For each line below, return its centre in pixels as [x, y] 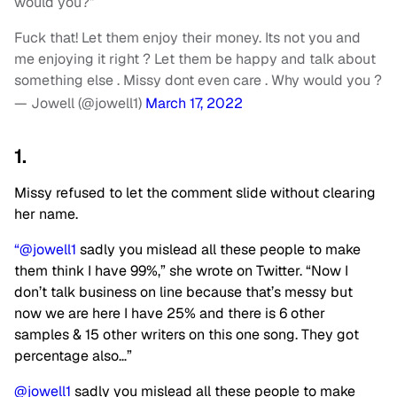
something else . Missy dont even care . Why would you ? [198, 81]
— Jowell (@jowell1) [80, 104]
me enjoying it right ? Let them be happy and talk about [195, 59]
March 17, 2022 [194, 104]
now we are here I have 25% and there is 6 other [170, 314]
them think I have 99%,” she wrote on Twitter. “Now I [181, 271]
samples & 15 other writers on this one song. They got [187, 335]
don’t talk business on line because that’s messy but [183, 292]
